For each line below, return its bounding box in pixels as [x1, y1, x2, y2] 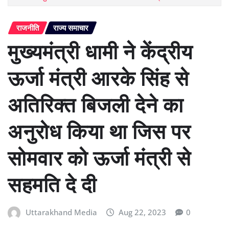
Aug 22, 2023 [119, 207, 167, 218]
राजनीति [16, 22, 39, 33]
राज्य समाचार [53, 22, 88, 33]
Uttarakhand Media [25, 207, 97, 218]
